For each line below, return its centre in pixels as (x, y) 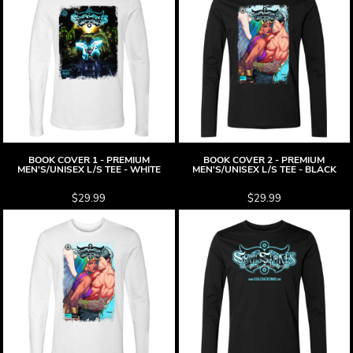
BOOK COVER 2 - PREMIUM (264, 160)
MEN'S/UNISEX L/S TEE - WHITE (89, 169)
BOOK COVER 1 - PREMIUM (89, 160)
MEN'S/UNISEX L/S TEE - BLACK (264, 169)
